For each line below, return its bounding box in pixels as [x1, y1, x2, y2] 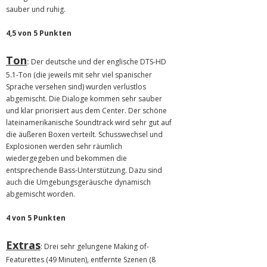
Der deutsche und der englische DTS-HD [29, 57, 166, 67]
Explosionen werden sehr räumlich [6, 141, 122, 151]
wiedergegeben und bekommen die [6, 153, 127, 163]
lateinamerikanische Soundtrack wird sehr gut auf [6, 117, 172, 128]
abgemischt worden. [6, 189, 75, 199]
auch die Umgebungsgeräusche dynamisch [6, 177, 151, 187]
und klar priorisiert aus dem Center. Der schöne [6, 105, 167, 116]
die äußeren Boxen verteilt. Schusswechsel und [6, 129, 163, 139]
